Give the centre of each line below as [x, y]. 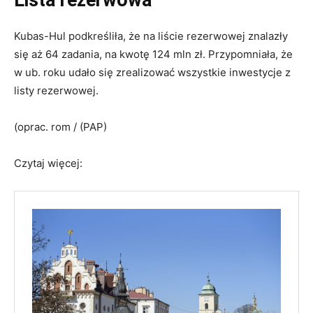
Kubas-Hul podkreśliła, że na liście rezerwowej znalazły [151, 36]
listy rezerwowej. [56, 90]
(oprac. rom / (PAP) [60, 126]
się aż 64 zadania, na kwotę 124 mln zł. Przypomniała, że [153, 54]
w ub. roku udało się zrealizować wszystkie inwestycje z [152, 72]
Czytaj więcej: [48, 163]
